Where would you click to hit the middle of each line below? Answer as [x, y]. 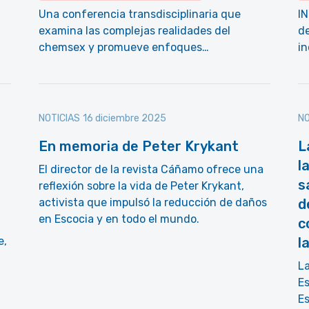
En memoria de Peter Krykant [139, 146]
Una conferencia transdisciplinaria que [140, 14]
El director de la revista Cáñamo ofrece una [151, 169]
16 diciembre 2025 [124, 118]
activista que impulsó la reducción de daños [153, 202]
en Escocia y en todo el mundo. [119, 219]
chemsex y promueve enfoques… [124, 47]
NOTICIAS [59, 118]
